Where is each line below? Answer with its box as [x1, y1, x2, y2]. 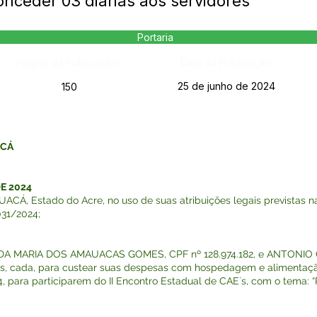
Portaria [137, 31, 173, 43]
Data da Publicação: [180, 57, 273, 69]
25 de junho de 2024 [177, 80, 275, 92]
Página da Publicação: [16, 57, 120, 69]
